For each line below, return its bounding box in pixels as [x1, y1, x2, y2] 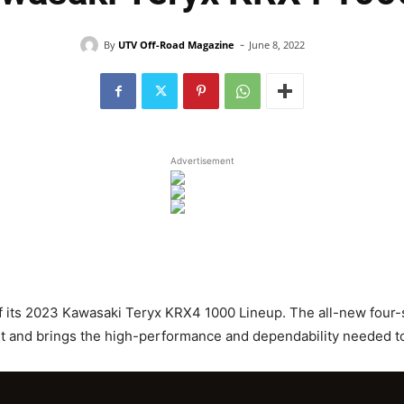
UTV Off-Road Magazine [117, 37, 234, 51]
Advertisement [170, 155, 234, 167]
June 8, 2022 [248, 38, 305, 52]
